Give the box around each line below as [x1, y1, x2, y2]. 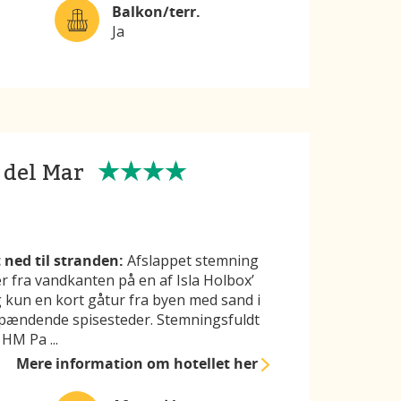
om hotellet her [147, 354, 262, 374]
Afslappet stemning [124, 251, 259, 271]
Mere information [16, 354, 148, 374]
